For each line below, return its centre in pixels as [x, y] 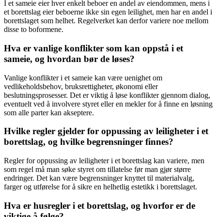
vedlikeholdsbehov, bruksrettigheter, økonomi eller [81, 86]
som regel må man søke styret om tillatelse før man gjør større [97, 170]
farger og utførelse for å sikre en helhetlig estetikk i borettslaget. [101, 187]
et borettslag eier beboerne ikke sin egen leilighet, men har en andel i [108, 12]
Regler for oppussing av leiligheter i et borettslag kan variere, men [104, 161]
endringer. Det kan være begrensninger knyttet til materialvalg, [99, 178]
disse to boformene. [34, 30]
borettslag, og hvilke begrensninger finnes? [89, 142]
